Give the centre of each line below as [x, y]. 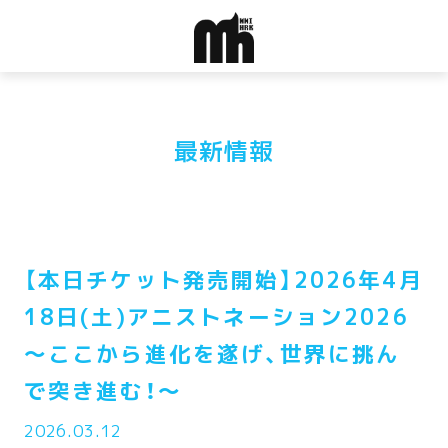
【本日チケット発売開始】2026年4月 [223, 279]
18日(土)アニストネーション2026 [216, 316]
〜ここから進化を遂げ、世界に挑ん [212, 353]
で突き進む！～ [102, 390]
